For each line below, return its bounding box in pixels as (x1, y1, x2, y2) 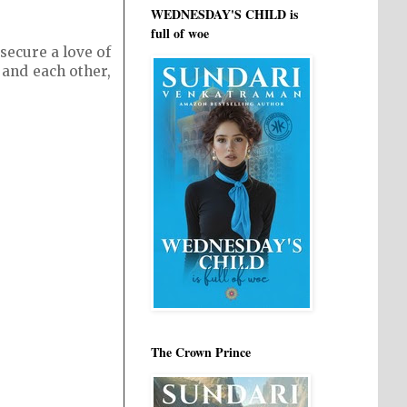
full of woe (151, 24, 209, 43)
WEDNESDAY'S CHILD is (151, 5, 298, 24)
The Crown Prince (151, 342, 251, 362)
